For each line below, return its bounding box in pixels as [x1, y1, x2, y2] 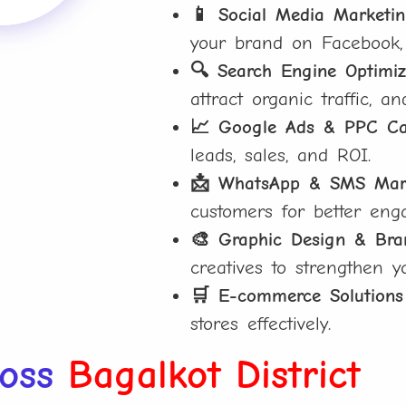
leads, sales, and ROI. [190, 144, 372, 167]
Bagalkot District [68, 351, 362, 399]
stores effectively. [190, 313, 332, 335]
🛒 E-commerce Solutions [190, 285, 404, 307]
